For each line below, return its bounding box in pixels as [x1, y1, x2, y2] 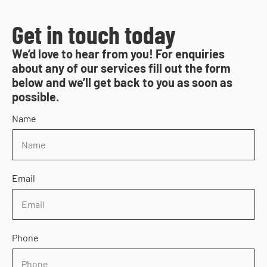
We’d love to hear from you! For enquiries [12, 46, 225, 61]
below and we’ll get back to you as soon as [12, 74, 232, 89]
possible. [12, 89, 59, 104]
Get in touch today [12, 18, 176, 49]
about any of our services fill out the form [12, 60, 231, 75]
